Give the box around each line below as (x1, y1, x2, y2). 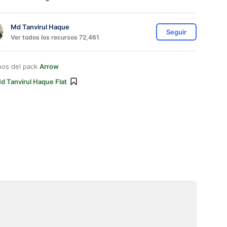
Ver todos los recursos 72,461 (11, 33, 99, 41)
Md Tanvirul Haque (11, 22, 69, 31)
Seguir (166, 28, 186, 36)
